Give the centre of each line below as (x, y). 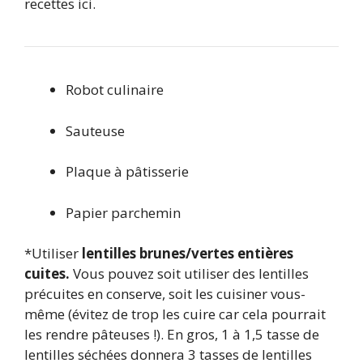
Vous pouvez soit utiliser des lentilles (189, 274)
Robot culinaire (115, 90)
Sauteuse (95, 130)
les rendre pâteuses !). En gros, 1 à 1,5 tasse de (172, 335)
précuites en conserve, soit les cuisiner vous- (165, 294)
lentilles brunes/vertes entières (188, 254)
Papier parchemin (123, 212)
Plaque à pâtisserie (127, 172)
